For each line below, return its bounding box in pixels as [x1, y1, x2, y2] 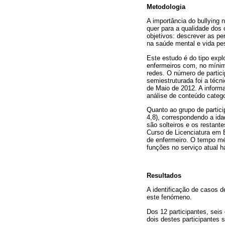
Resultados [147, 172, 181, 180]
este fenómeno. [147, 193, 192, 201]
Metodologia [147, 3, 185, 11]
